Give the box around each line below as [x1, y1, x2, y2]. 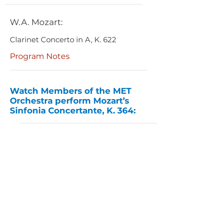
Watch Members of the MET [10, 86, 132, 96]
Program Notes [10, 52, 70, 61]
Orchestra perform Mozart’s [10, 96, 129, 106]
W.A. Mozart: [10, 17, 63, 27]
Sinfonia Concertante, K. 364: [10, 106, 136, 115]
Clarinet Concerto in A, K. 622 [10, 35, 116, 44]
